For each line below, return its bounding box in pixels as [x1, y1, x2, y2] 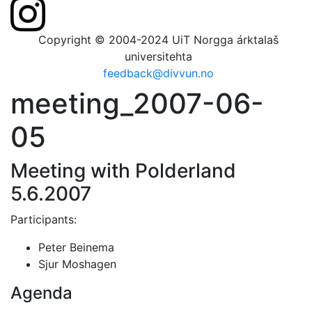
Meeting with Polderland [10, 159, 236, 183]
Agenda [10, 283, 72, 304]
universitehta [124, 49, 192, 63]
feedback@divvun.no [102, 65, 214, 80]
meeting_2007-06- [10, 86, 264, 121]
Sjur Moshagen [38, 257, 116, 272]
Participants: [10, 212, 77, 227]
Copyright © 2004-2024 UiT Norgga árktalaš [38, 32, 279, 47]
